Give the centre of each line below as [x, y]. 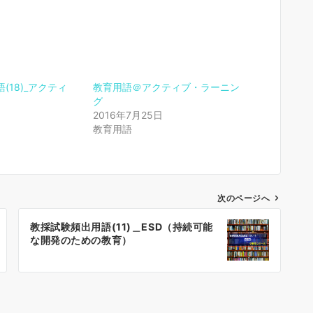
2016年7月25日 [128, 115]
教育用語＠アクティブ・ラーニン [166, 87]
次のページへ [243, 199]
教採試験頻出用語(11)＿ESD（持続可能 [122, 227]
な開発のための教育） [81, 240]
